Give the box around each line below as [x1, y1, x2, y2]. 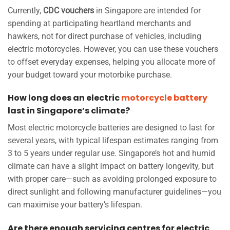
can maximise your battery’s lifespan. [8, 200, 142, 210]
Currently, [8, 5, 43, 15]
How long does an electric [8, 92, 121, 104]
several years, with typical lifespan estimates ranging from [8, 136, 218, 146]
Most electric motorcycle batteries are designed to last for [8, 123, 215, 133]
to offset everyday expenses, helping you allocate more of [8, 56, 216, 67]
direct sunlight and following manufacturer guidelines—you [8, 187, 221, 197]
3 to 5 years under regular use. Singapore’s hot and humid [8, 148, 215, 159]
